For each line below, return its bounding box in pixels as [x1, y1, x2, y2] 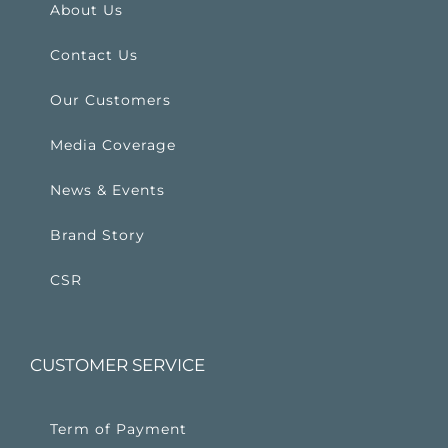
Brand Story [50, 226, 145, 245]
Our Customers [50, 91, 171, 110]
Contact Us [50, 46, 138, 65]
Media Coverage [50, 136, 176, 155]
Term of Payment [50, 420, 187, 439]
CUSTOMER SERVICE [30, 355, 205, 376]
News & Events [50, 181, 165, 200]
